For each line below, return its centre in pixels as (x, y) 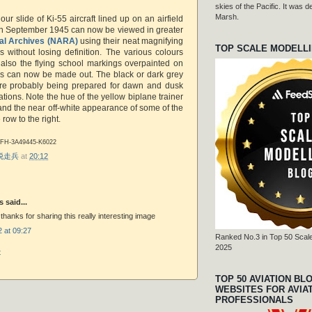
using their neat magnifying (132, 41)
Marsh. (227, 17)
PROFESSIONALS (254, 299)
